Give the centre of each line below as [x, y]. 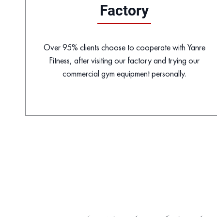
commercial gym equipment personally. [124, 74]
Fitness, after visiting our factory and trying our [124, 61]
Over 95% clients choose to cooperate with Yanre [124, 47]
